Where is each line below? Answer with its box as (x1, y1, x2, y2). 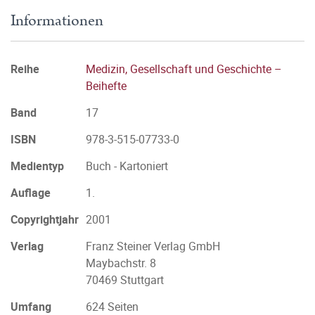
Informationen (11, 9, 103, 32)
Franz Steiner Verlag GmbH (86, 238, 220, 254)
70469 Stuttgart (86, 272, 164, 288)
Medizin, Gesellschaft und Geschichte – (86, 61, 282, 77)
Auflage (11, 185, 51, 200)
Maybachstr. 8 (86, 255, 156, 271)
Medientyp (11, 158, 64, 174)
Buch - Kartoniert (86, 158, 168, 174)
